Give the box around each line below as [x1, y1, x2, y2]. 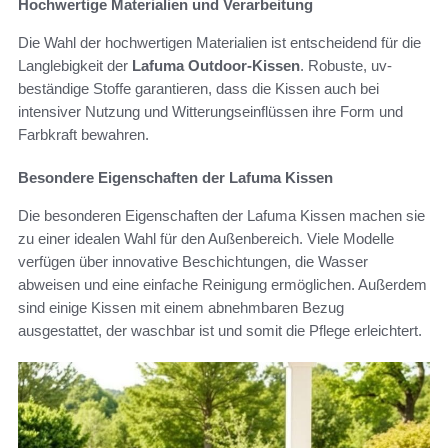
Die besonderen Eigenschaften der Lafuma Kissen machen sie [18, 207, 425, 225]
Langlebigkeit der [18, 57, 132, 75]
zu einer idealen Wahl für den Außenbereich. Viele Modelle [18, 230, 394, 248]
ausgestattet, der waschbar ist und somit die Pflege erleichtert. [18, 322, 422, 340]
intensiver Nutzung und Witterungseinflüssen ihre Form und [18, 103, 403, 121]
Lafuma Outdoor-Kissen [132, 57, 300, 75]
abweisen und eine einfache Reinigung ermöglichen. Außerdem [18, 276, 427, 294]
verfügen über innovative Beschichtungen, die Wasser [18, 253, 368, 271]
